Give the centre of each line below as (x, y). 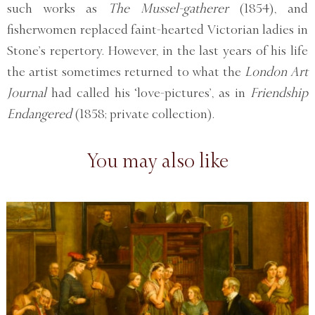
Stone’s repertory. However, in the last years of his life (157, 50)
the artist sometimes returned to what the (126, 71)
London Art (276, 71)
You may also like (157, 161)
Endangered (39, 114)
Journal (27, 92)
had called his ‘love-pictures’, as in (148, 92)
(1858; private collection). (143, 114)
